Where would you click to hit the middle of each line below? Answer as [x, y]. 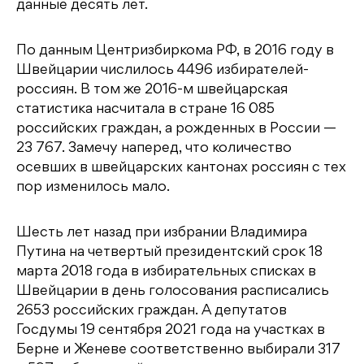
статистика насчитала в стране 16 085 [145, 110]
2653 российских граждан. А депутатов [152, 312]
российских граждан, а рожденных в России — [176, 130]
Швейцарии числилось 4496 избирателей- [162, 71]
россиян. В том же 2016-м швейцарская [152, 91]
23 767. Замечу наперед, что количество [154, 149]
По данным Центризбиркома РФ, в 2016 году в [175, 52]
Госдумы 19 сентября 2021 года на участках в [171, 331]
